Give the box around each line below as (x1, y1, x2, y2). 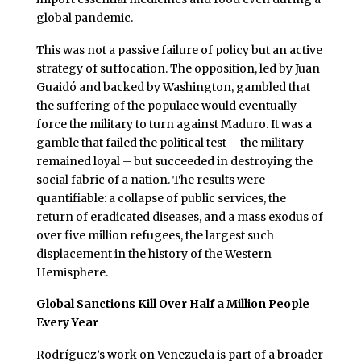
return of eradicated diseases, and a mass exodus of (35, 209, 323, 224)
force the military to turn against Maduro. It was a (35, 116, 312, 131)
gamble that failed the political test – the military (35, 135, 304, 150)
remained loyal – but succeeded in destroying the (35, 153, 313, 168)
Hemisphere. (35, 264, 108, 280)
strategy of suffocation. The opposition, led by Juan (35, 60, 320, 76)
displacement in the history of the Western (35, 246, 272, 261)
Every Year (35, 315, 98, 330)
